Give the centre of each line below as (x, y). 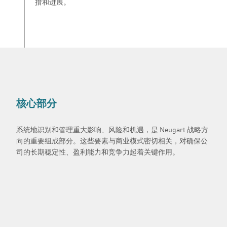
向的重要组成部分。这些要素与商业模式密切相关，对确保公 (112, 140)
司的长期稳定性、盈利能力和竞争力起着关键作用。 (98, 152)
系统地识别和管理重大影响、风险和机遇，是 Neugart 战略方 (112, 129)
